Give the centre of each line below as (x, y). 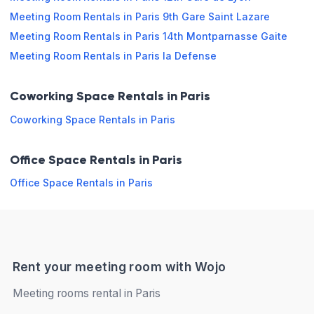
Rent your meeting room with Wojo (119, 267)
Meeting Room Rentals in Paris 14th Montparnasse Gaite (149, 36)
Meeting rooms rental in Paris (86, 293)
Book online (152, 149)
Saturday (55, 54)
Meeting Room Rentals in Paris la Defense (113, 56)
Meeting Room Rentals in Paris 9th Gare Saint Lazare (140, 16)
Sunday (52, 87)
